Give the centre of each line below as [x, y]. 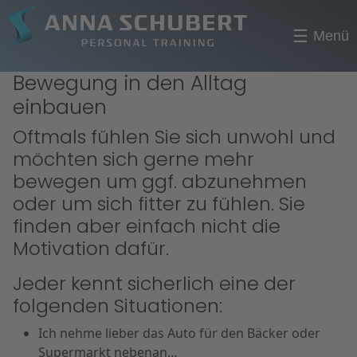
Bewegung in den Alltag [130, 83]
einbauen [60, 107]
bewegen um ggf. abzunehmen [160, 181]
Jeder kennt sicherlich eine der [154, 283]
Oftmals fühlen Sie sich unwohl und [174, 137]
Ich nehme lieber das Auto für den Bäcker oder [179, 333]
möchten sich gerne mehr [133, 159]
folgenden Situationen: [118, 306]
